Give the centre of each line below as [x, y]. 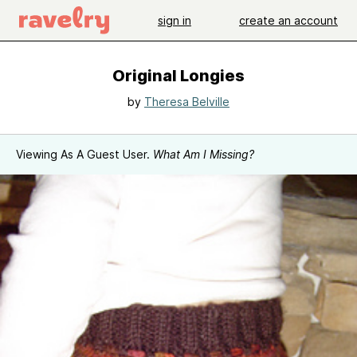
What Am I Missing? [204, 154]
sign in [175, 20]
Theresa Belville [187, 102]
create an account [288, 20]
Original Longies [178, 76]
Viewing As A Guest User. [84, 154]
